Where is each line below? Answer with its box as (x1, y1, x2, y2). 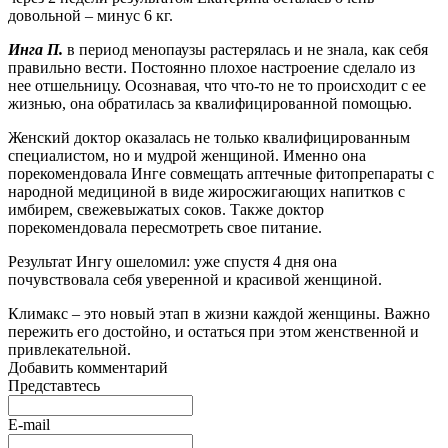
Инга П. (8, 40, 63, 58)
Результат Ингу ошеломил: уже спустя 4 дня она (8, 252, 337, 270)
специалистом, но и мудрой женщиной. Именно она (8, 146, 366, 164)
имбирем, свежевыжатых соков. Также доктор (8, 200, 324, 218)
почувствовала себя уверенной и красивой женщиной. (8, 270, 382, 288)
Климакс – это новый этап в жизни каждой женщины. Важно (8, 304, 430, 322)
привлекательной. (8, 340, 131, 358)
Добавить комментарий (8, 358, 168, 376)
